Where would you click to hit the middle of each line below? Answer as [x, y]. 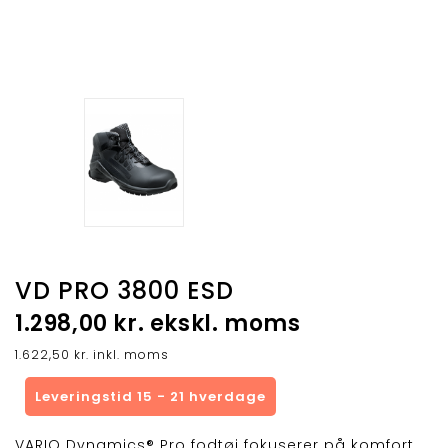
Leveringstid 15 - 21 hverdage [150, 397]
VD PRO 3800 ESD [124, 291]
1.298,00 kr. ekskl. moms [158, 324]
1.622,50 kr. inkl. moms [92, 355]
